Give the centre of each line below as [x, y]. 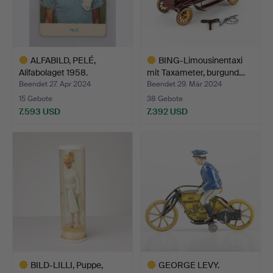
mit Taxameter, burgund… [196, 72]
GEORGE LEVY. [189, 265]
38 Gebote [165, 98]
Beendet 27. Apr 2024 [55, 84]
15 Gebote [36, 98]
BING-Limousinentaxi [200, 60]
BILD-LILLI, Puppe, [67, 265]
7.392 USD [167, 111]
